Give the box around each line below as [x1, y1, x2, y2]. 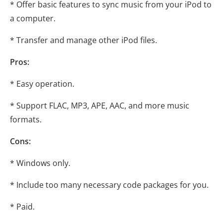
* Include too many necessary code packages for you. [10, 179, 209, 191]
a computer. [10, 13, 55, 24]
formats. [10, 114, 42, 125]
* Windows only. [10, 158, 70, 169]
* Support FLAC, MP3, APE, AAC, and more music [10, 100, 189, 111]
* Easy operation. [10, 78, 74, 90]
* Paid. [10, 201, 35, 213]
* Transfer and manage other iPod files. [10, 35, 157, 46]
